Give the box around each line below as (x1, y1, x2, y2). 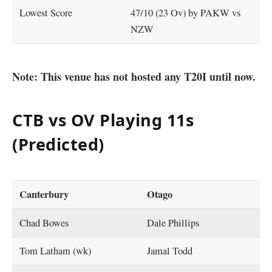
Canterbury (19, 187, 69, 202)
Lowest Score (19, 5, 73, 19)
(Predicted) (12, 132, 104, 155)
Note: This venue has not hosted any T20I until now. (12, 69, 256, 85)
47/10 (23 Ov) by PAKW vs (131, 5, 241, 19)
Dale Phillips (147, 216, 200, 230)
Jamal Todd (147, 244, 193, 258)
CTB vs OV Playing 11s (12, 108, 194, 131)
